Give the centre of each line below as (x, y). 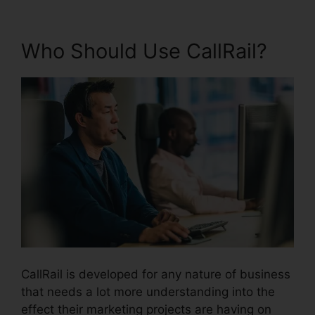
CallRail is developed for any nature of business (156, 274)
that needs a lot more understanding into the (148, 291)
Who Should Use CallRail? (144, 51)
